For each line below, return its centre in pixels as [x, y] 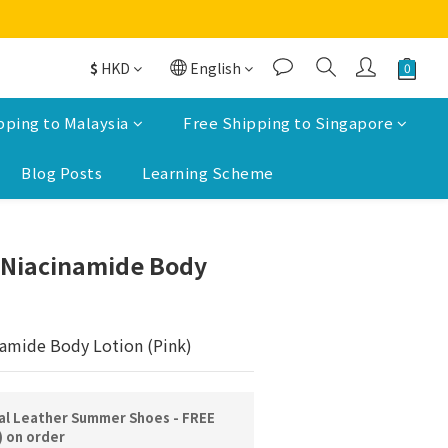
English [215, 68]
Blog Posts [61, 172]
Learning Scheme [208, 172]
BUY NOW [301, 232]
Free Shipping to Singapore [288, 122]
